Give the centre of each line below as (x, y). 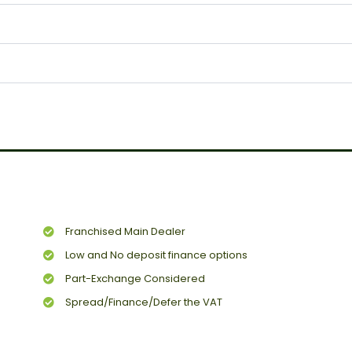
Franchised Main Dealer (125, 232)
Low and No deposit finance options (156, 255)
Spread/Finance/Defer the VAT (143, 302)
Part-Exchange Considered (135, 279)
